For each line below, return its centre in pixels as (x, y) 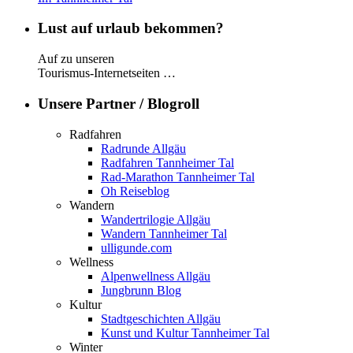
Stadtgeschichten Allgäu (161, 318)
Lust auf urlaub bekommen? (131, 28)
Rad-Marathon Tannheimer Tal (178, 176)
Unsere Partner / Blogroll (119, 103)
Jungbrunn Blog (141, 290)
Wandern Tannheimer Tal (164, 233)
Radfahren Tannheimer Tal (167, 162)
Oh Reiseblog (135, 191)
